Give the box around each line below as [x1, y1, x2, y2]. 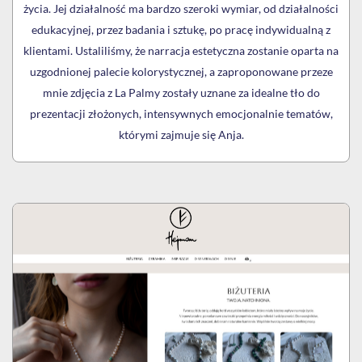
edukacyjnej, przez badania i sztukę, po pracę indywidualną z [32, 22, 330, 36]
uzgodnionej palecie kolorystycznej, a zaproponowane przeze [29, 64, 333, 78]
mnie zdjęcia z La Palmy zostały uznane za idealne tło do [42, 85, 320, 99]
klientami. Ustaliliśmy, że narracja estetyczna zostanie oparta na [23, 43, 339, 57]
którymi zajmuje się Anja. [118, 127, 244, 141]
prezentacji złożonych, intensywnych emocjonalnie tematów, [29, 106, 333, 120]
